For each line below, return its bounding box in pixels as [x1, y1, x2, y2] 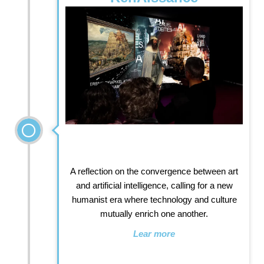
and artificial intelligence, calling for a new [75, 180, 233, 190]
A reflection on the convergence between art [70, 166, 238, 176]
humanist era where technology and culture [71, 194, 237, 204]
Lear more [133, 228, 175, 239]
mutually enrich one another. [100, 208, 208, 219]
